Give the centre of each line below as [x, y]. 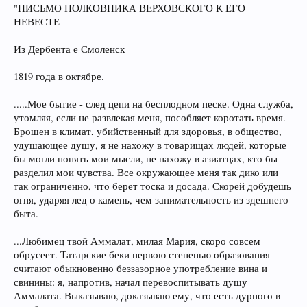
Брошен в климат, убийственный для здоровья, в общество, [148, 131]
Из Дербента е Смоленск [69, 49]
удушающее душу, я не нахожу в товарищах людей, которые [150, 145]
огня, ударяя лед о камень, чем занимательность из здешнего [151, 200]
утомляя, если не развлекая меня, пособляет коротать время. [150, 118]
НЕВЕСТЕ [37, 22]
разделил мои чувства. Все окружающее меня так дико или [146, 172]
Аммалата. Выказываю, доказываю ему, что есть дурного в [147, 296]
